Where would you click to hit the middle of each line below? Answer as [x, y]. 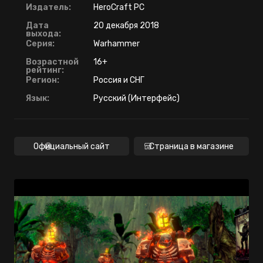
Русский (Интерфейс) [136, 98]
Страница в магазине [191, 146]
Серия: [40, 43]
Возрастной [52, 62]
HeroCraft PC [119, 7]
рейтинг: [45, 70]
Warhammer [117, 43]
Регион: [43, 80]
